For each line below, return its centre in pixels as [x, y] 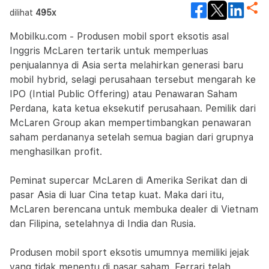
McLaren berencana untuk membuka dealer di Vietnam [134, 209]
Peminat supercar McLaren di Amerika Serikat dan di [128, 180]
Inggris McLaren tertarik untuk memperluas [109, 51]
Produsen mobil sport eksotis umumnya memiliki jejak [129, 252]
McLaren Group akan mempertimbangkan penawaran [130, 123]
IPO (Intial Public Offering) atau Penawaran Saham [123, 94]
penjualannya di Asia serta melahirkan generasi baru [126, 65]
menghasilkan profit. [56, 152]
